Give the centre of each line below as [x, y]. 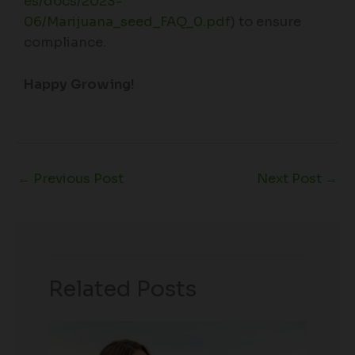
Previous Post [77, 179]
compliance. [65, 43]
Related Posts [123, 289]
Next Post [291, 179]
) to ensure [266, 22]
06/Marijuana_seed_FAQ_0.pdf [127, 22]
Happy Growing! [79, 84]
